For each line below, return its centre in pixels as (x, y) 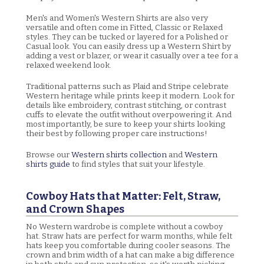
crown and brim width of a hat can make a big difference (130, 255)
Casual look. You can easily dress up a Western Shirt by (128, 47)
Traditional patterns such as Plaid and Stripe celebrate (127, 87)
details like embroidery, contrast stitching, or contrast (126, 105)
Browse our (49, 155)
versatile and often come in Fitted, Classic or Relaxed (124, 28)
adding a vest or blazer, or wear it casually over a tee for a (132, 56)
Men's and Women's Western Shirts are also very (117, 18)
